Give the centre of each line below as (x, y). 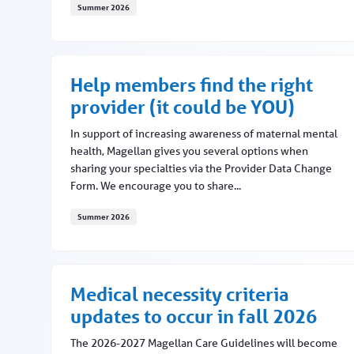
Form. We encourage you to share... (156, 186)
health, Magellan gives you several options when (189, 151)
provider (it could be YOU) (183, 107)
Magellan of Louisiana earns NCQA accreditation (207, 32)
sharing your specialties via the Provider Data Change (201, 169)
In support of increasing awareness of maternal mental (204, 134)
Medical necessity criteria (180, 295)
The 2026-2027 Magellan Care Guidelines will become (204, 343)
